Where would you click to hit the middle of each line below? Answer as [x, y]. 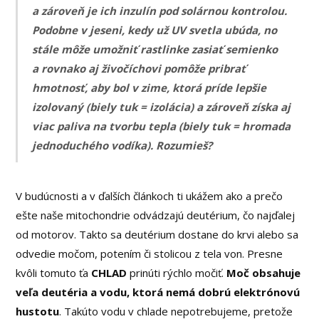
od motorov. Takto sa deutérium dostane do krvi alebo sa [157, 235]
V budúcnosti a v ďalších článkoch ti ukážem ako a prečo [150, 196]
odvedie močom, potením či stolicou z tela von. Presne [150, 254]
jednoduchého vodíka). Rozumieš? [122, 145]
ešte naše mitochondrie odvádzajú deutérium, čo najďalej [156, 215]
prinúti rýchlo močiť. [177, 273]
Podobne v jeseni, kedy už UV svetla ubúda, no [155, 30]
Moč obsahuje [264, 273]
